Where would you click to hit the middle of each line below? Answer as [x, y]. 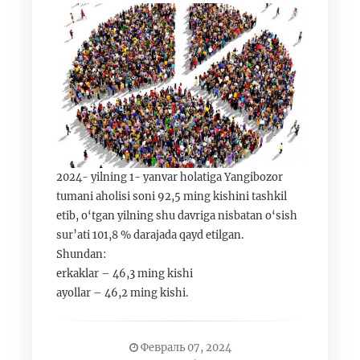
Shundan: [81, 255]
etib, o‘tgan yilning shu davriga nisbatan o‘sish [177, 216]
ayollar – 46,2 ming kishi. [122, 293]
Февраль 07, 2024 [184, 348]
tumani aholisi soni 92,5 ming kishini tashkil [172, 197]
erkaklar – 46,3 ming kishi [125, 274]
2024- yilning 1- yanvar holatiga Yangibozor [170, 178]
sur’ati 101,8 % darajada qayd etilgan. [150, 235]
